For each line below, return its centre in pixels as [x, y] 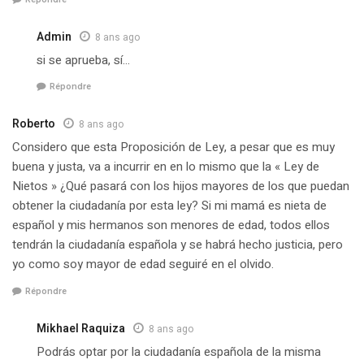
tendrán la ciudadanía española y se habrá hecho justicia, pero [178, 245]
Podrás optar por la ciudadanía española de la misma [179, 351]
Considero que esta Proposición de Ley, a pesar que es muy [173, 147]
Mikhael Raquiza [81, 328]
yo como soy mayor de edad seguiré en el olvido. [143, 264]
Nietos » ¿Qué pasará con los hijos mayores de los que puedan [181, 186]
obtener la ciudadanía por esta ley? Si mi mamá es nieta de [169, 206]
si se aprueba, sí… [83, 60]
